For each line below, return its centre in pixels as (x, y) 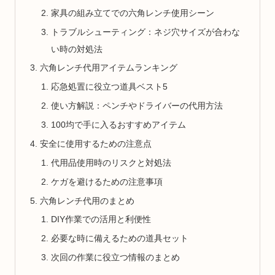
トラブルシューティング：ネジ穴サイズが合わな (145, 32)
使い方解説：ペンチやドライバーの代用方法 (137, 106)
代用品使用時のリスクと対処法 (111, 162)
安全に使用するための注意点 (96, 143)
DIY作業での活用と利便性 (101, 219)
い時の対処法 (76, 49)
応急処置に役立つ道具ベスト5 (109, 87)
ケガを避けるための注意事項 (107, 181)
